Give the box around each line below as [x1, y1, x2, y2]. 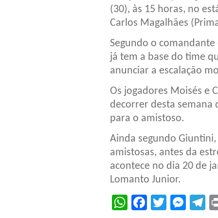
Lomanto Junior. [110, 174, 181, 185]
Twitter [166, 193, 213, 211]
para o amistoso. [110, 112, 184, 124]
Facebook [147, 193, 216, 211]
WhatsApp [127, 193, 200, 211]
